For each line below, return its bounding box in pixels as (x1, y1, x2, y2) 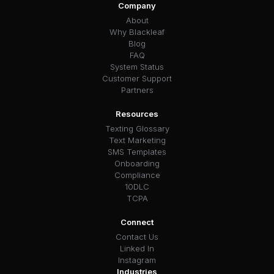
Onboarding (114, 158, 160, 168)
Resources (116, 108, 158, 119)
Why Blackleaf (109, 26, 165, 37)
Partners (120, 84, 154, 95)
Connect (120, 217, 154, 227)
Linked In (120, 243, 154, 253)
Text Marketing (108, 135, 166, 145)
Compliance (114, 169, 160, 180)
